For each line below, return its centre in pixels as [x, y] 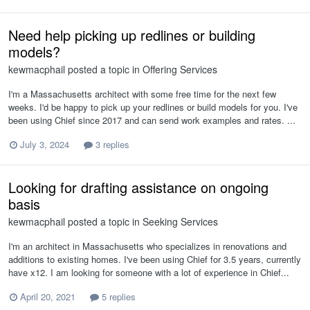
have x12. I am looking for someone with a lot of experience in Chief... [149, 272]
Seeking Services [180, 221]
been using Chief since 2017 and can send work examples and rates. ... [152, 120]
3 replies [111, 144]
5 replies [117, 297]
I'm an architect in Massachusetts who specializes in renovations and [147, 246]
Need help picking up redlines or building [132, 35]
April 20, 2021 [48, 297]
